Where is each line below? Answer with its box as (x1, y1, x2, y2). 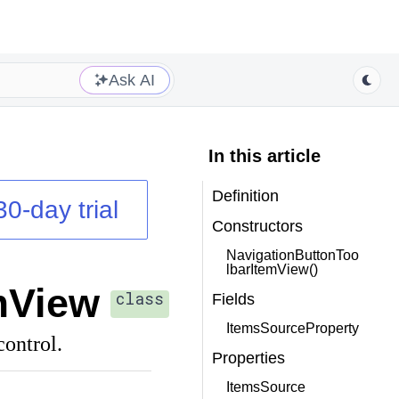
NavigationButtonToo (225, 248, 359, 263)
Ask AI (109, 70, 155, 89)
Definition (211, 187, 279, 205)
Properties (211, 349, 285, 367)
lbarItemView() (225, 262, 318, 277)
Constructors (211, 217, 303, 235)
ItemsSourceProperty (225, 321, 359, 336)
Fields (211, 290, 255, 308)
